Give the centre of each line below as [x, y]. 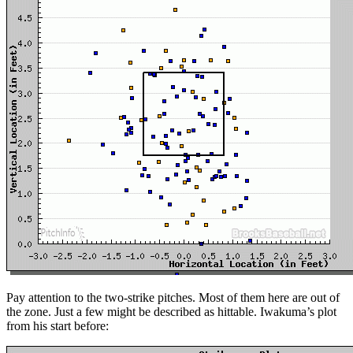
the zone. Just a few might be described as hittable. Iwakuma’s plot [171, 311]
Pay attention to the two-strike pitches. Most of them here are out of [173, 297]
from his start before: [58, 325]
